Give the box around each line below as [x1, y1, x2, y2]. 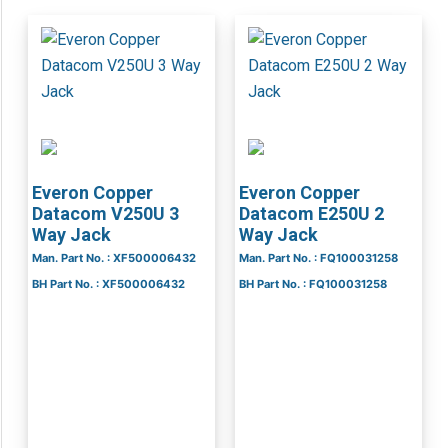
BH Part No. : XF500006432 [32, 277, 186, 292]
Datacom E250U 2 [238, 203, 384, 225]
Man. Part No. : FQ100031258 [238, 251, 398, 266]
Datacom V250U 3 [32, 203, 180, 225]
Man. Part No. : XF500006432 [32, 251, 197, 266]
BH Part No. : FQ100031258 [238, 277, 387, 292]
